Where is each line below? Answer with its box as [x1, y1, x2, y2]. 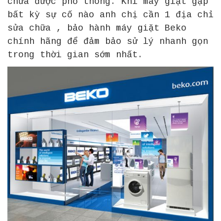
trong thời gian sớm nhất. [7, 49, 143, 60]
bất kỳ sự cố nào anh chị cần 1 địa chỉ [7, 9, 214, 20]
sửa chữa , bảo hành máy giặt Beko [7, 23, 186, 33]
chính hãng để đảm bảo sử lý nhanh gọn [7, 36, 208, 46]
